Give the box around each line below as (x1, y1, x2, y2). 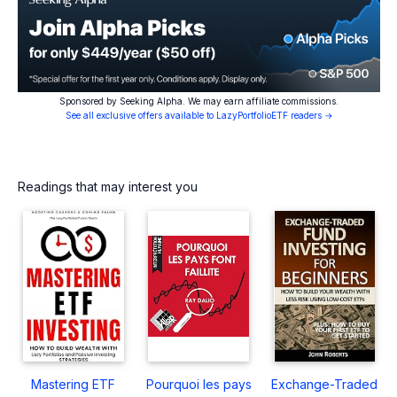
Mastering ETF (31, 376, 116, 392)
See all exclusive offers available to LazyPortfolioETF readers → (65, 109, 333, 121)
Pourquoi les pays (145, 376, 252, 392)
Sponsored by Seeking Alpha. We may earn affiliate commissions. (59, 95, 339, 106)
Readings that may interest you (18, 178, 198, 194)
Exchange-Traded (271, 376, 378, 392)
